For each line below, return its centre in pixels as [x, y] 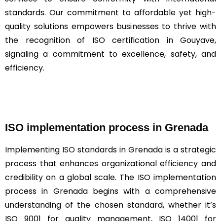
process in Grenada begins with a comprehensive [110, 191]
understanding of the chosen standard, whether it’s [110, 205]
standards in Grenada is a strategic [146, 149]
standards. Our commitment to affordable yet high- [110, 12]
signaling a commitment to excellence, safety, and [110, 54]
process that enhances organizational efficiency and [110, 163]
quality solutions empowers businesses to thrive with [110, 26]
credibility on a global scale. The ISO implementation [110, 177]
